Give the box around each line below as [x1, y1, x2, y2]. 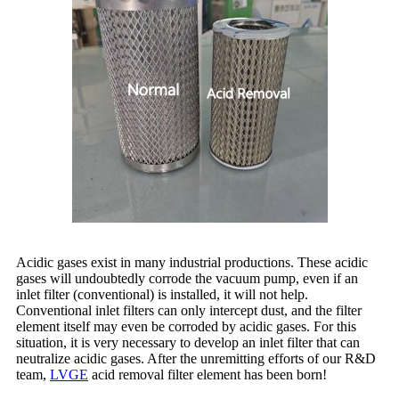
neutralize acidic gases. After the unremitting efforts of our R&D [16, 350, 376, 366]
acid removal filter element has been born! [88, 366, 327, 382]
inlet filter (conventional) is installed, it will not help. [16, 286, 308, 302]
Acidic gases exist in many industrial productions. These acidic [16, 254, 368, 270]
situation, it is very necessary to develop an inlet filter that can [16, 334, 360, 350]
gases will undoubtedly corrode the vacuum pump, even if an [16, 270, 358, 286]
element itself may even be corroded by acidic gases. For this [16, 318, 356, 334]
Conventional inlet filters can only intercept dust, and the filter [16, 302, 362, 318]
